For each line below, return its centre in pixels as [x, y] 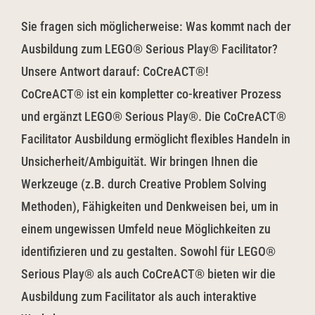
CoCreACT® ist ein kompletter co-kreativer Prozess [151, 94]
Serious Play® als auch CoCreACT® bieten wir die [148, 274]
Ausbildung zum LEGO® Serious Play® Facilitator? [149, 49]
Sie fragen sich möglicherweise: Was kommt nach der [156, 26]
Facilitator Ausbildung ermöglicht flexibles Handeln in [156, 139]
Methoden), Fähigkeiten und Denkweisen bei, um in [150, 206]
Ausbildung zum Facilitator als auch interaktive [139, 296]
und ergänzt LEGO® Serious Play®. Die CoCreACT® [154, 116]
